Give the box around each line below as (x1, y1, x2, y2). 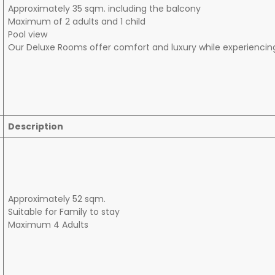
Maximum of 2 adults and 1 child (8, 15, 145, 28)
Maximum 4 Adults (8, 219, 88, 231)
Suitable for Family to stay (8, 206, 120, 219)
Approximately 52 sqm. (8, 193, 106, 206)
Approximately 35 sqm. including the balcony (8, 2, 201, 15)
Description (8, 120, 63, 133)
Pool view (8, 28, 47, 41)
